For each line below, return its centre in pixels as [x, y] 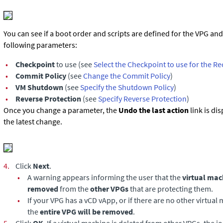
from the [74, 189]
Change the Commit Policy [127, 76]
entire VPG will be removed [86, 212]
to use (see [74, 64]
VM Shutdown [39, 87]
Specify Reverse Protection [142, 99]
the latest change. [33, 121]
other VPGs [109, 189]
